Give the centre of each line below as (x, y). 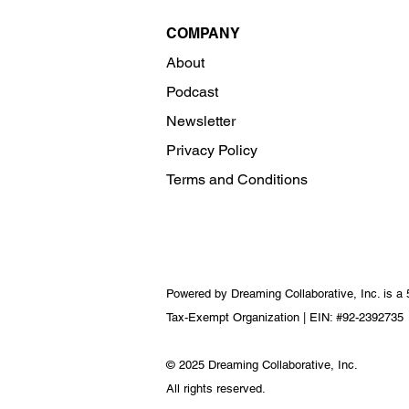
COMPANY (203, 33)
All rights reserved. (216, 388)
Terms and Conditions (237, 179)
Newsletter (201, 121)
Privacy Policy (212, 150)
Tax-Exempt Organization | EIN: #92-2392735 (287, 317)
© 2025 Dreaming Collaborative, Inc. (262, 365)
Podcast (192, 92)
